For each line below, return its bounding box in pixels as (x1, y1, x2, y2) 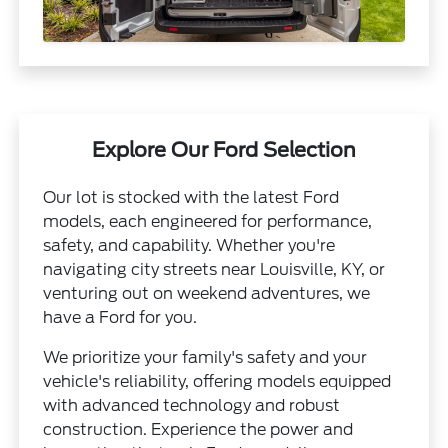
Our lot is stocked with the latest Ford (43, 187, 340, 207)
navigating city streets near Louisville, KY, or (43, 259, 386, 279)
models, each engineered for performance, (43, 211, 373, 231)
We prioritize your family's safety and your (43, 347, 368, 367)
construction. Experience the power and (43, 419, 354, 439)
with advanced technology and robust (43, 395, 341, 415)
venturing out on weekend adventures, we (43, 283, 371, 303)
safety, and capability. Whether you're (43, 235, 336, 255)
